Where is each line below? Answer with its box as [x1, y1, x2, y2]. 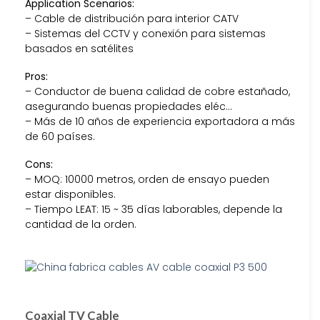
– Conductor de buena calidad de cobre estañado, [25, 84, 290, 99]
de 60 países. [25, 129, 95, 144]
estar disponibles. [25, 187, 116, 202]
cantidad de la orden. [25, 217, 136, 232]
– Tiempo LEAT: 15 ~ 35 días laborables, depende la [25, 202, 282, 217]
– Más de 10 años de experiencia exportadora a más [25, 114, 295, 129]
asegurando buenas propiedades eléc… [25, 99, 232, 114]
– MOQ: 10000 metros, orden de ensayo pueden [25, 172, 269, 187]
